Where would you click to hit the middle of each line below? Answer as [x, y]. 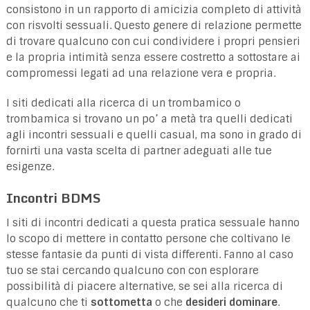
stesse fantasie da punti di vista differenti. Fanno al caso [149, 254]
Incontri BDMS [53, 197]
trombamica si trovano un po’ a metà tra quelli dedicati [149, 119]
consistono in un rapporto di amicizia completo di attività [154, 9]
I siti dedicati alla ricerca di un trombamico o [123, 103]
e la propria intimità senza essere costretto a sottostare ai [153, 57]
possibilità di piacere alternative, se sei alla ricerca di [144, 286]
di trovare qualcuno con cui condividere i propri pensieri [153, 41]
